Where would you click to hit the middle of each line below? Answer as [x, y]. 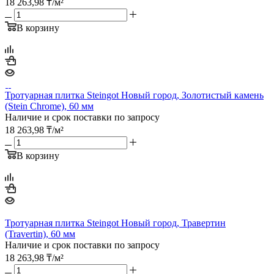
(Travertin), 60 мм [40, 234]
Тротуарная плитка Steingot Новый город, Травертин [115, 223]
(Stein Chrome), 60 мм [49, 106]
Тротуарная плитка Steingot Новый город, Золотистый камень [134, 95]
